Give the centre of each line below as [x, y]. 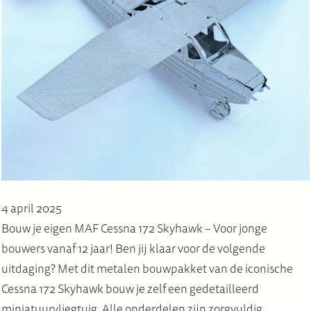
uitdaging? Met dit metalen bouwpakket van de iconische [148, 269]
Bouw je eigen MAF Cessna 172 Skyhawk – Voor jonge [135, 228]
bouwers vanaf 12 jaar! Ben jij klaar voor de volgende [134, 249]
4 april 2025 [32, 208]
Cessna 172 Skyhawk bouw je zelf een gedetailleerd [131, 289]
